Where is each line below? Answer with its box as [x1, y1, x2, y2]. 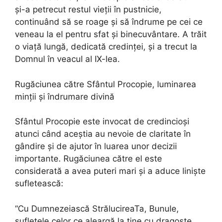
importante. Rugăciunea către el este [15, 154, 162, 164]
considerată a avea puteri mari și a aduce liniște [15, 166, 206, 176]
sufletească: [15, 178, 63, 189]
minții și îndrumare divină [15, 91, 114, 102]
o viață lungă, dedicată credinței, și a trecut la [15, 42, 197, 52]
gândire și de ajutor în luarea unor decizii [15, 141, 177, 152]
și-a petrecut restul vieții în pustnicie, [15, 4, 162, 15]
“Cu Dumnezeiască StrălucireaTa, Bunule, [15, 203, 179, 214]
